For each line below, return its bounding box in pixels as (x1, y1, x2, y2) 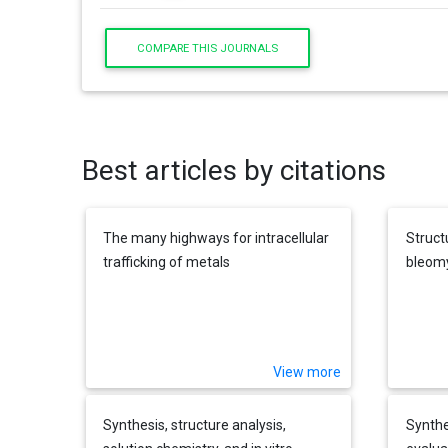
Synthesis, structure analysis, (103, 416, 287, 433)
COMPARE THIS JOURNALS (136, 40, 278, 55)
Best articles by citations (82, 154, 387, 188)
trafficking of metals (103, 253, 231, 270)
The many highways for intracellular (103, 229, 330, 246)
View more (273, 364, 342, 381)
